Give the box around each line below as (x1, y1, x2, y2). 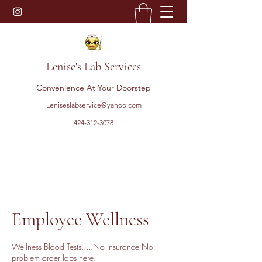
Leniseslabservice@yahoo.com (46, 101, 142, 109)
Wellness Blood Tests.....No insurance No (12, 241, 153, 252)
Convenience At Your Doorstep (36, 82, 151, 93)
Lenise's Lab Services (46, 60, 141, 74)
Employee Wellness (12, 208, 149, 230)
